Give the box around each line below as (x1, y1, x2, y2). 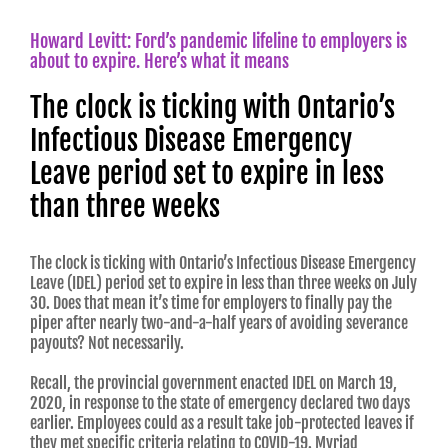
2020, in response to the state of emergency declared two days (30, 393, 410, 414)
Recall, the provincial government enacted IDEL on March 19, (30, 373, 397, 394)
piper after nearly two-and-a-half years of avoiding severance (30, 313, 408, 334)
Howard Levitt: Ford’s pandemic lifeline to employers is (30, 29, 407, 52)
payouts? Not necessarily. (30, 333, 184, 354)
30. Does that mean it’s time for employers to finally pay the (30, 293, 392, 314)
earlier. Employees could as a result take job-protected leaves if (30, 413, 414, 434)
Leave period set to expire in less (30, 155, 384, 191)
